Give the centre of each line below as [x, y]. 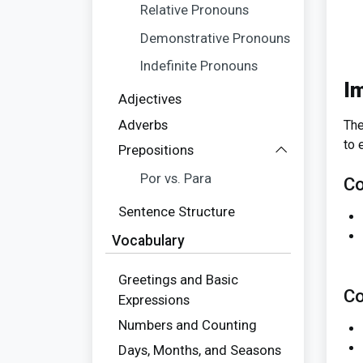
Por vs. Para [176, 178]
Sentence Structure [177, 211]
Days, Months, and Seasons [200, 350]
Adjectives [150, 99]
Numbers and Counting [188, 325]
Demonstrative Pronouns [216, 38]
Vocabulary [148, 240]
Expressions [154, 299]
